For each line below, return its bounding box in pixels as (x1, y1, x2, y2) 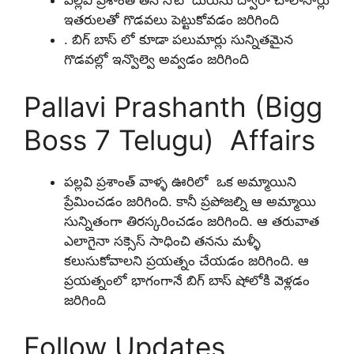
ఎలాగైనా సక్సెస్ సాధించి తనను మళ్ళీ (64, 232, 261, 249)
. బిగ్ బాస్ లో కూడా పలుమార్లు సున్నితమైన (64, 32, 293, 48)
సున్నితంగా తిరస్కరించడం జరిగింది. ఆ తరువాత (64, 213, 319, 229)
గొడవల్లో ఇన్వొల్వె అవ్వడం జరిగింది (64, 51, 253, 68)
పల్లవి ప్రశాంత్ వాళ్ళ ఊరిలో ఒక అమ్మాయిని (64, 173, 296, 190)
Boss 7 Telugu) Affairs (24, 122, 315, 156)
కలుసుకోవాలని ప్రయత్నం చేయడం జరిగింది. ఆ (64, 252, 309, 269)
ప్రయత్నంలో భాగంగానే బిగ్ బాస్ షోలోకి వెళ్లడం (64, 272, 310, 288)
